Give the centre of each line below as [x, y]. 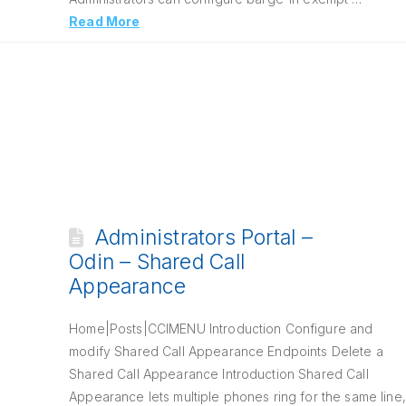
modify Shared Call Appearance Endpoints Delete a [226, 351]
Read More [105, 21]
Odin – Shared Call [157, 262]
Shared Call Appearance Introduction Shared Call [219, 374]
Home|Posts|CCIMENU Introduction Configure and [221, 329]
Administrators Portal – [203, 237]
